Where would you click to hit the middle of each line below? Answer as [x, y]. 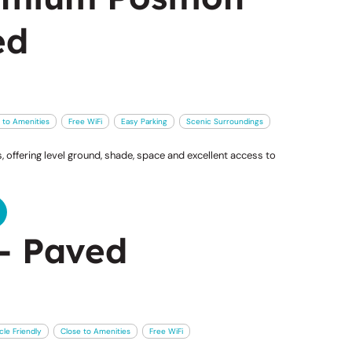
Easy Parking [144, 122]
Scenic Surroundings [224, 122]
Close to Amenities [95, 332]
